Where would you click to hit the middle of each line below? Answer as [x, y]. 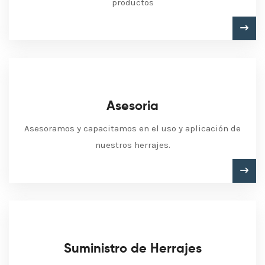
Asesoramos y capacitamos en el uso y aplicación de [132, 128]
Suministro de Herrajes [132, 249]
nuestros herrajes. [132, 145]
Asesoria [132, 106]
